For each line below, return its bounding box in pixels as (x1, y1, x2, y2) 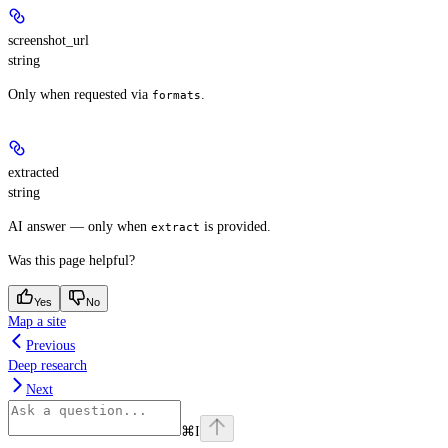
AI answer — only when (8, 218, 151, 234)
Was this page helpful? (8, 252, 135, 268)
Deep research (8, 357, 87, 373)
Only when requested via (8, 86, 152, 102)
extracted (8, 164, 59, 180)
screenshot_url (8, 32, 89, 48)
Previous (26, 337, 75, 353)
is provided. (200, 218, 271, 234)
